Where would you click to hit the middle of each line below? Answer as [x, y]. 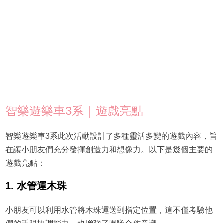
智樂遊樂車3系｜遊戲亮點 [74, 111]
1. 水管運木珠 [36, 185]
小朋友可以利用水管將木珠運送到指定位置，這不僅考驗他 [109, 210]
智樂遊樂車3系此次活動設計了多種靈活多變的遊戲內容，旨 [111, 136]
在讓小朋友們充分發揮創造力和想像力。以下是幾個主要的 [109, 149]
